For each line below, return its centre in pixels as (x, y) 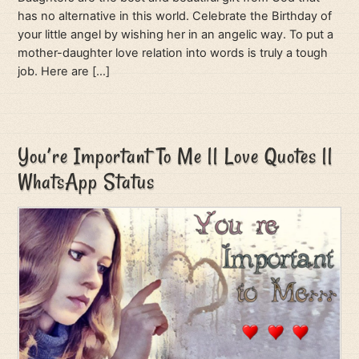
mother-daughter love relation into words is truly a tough (173, 53)
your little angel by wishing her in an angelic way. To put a (176, 35)
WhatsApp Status (87, 181)
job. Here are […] (64, 72)
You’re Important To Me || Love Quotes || (176, 155)
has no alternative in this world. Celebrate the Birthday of (175, 16)
